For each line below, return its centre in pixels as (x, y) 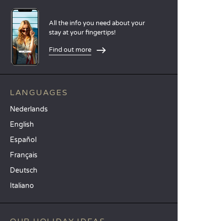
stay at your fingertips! (83, 32)
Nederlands (29, 109)
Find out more (70, 50)
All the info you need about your (97, 23)
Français (24, 155)
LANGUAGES (39, 93)
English (22, 125)
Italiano (22, 186)
